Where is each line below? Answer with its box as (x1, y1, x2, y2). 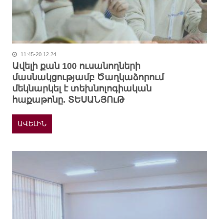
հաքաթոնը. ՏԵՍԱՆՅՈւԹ (12, 95, 124, 105)
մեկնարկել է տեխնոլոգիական (12, 84, 152, 94)
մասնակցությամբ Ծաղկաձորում (12, 72, 164, 83)
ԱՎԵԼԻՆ (18, 119, 46, 128)
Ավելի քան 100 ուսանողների (12, 61, 140, 71)
